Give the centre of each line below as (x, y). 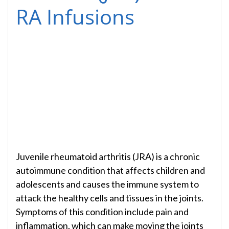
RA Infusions (75, 16)
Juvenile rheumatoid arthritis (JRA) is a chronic (108, 156)
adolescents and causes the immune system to (107, 184)
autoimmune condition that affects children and (110, 170)
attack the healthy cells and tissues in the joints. (110, 198)
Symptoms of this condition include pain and (102, 211)
